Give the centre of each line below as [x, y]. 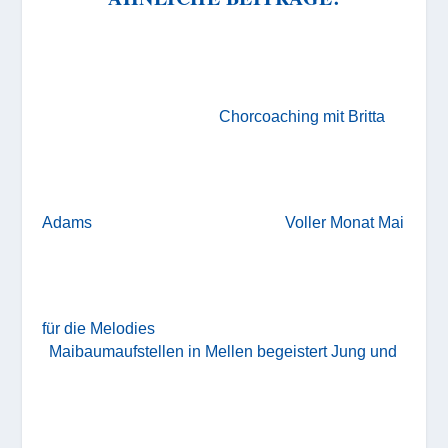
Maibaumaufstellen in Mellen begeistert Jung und [223, 351]
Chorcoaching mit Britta [302, 116]
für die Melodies [99, 328]
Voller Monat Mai [345, 222]
